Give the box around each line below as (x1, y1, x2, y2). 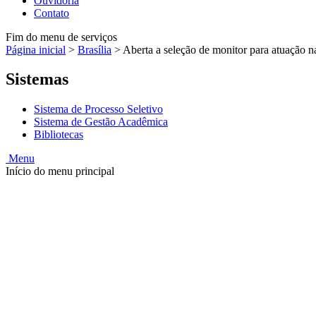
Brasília (78, 43, 111, 56)
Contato (34, 6, 69, 19)
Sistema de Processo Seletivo (34, 103, 163, 116)
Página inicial (6, 43, 66, 56)
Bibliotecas (34, 128, 83, 141)
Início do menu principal (6, 165, 114, 178)
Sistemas (6, 70, 68, 89)
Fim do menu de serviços (6, 30, 117, 43)
